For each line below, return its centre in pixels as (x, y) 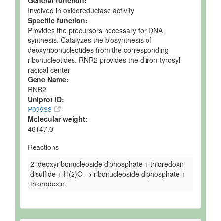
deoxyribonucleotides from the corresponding (98, 50)
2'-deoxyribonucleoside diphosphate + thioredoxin (108, 164)
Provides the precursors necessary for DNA (95, 30)
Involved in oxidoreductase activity (81, 10)
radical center (49, 70)
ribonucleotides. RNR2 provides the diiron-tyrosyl (104, 60)
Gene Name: (48, 79)
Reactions (43, 147)
